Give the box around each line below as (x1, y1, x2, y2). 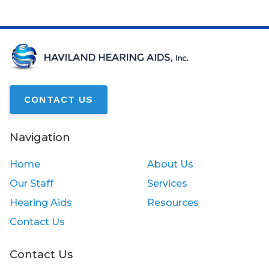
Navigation (10, 130, 70, 144)
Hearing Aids (10, 196, 72, 208)
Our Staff (10, 177, 53, 189)
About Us (147, 158, 193, 170)
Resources (147, 196, 199, 208)
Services (147, 177, 187, 189)
